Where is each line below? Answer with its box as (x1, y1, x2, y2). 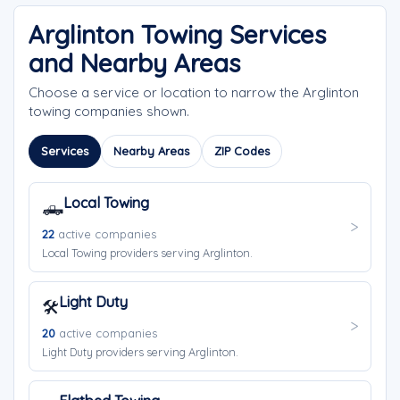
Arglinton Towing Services (29, 19, 326, 50)
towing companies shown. (29, 103, 189, 120)
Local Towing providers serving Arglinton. (42, 246, 253, 260)
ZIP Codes (214, 144, 270, 158)
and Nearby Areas (29, 47, 240, 79)
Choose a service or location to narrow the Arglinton (29, 84, 359, 101)
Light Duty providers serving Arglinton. (42, 345, 238, 359)
